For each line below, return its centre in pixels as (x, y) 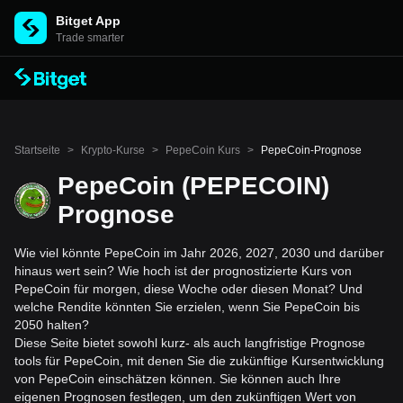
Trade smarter (90, 38)
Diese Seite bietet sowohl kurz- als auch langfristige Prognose (190, 343)
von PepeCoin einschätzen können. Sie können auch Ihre (178, 379)
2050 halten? (52, 325)
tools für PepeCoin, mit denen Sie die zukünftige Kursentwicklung (199, 361)
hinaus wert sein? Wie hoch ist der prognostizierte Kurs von (183, 271)
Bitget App (88, 21)
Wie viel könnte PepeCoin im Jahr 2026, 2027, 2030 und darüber (199, 253)
